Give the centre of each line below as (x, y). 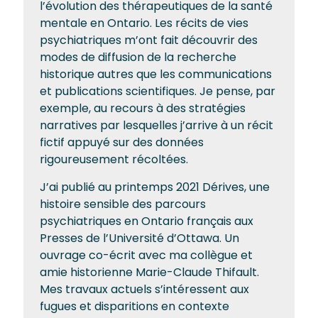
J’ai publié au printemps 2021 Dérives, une (155, 187)
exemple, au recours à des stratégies (143, 108)
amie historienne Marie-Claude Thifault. (149, 272)
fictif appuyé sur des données (122, 142)
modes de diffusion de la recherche (138, 57)
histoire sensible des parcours (123, 204)
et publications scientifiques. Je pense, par (158, 91)
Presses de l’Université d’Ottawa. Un (139, 238)
